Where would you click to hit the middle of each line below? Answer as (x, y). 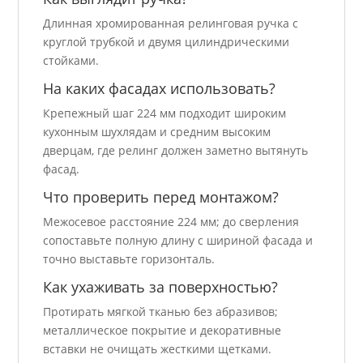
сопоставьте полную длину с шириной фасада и (178, 241)
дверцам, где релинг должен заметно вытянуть (176, 151)
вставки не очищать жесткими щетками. (158, 349)
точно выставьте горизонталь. (129, 259)
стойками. (71, 61)
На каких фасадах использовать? (160, 89)
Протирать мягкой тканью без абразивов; (161, 312)
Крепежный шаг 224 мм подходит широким (165, 113)
